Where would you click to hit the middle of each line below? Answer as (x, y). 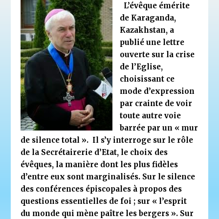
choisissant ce (147, 79)
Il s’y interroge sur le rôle (142, 140)
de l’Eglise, (142, 66)
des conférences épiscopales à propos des (101, 189)
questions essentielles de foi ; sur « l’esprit (104, 201)
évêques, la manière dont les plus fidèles (99, 164)
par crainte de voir (156, 103)
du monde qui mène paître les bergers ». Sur (107, 213)
